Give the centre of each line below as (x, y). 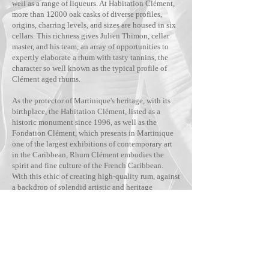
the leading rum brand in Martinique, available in (92, 209)
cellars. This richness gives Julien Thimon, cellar (91, 36)
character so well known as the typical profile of (89, 68)
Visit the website (95, 233)
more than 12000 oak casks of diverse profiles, (87, 14)
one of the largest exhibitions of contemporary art (92, 144)
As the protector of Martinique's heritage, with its (91, 101)
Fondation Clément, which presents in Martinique (93, 133)
